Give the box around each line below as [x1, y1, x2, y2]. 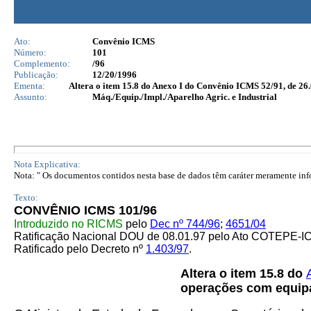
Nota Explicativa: [14, 159, 81, 169]
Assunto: [14, 92, 47, 102]
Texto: [14, 192, 38, 203]
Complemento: [14, 58, 70, 69]
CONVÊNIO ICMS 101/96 [14, 203, 157, 217]
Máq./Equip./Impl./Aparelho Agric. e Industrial [92, 92, 277, 102]
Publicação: [14, 69, 58, 80]
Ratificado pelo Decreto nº [14, 243, 146, 255]
